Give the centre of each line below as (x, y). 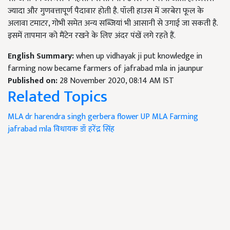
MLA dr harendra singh (47, 117)
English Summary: (42, 56)
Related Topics (57, 97)
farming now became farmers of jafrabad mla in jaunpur (106, 68)
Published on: (34, 81)
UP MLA (154, 117)
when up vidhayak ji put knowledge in (139, 56)
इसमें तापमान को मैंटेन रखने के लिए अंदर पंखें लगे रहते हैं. (92, 35)
